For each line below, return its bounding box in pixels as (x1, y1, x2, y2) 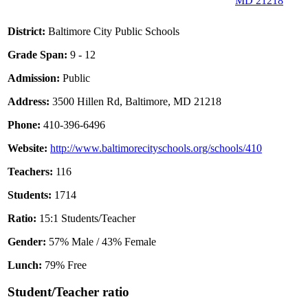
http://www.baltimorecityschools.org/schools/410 (50, 142, 262, 155)
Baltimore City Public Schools (45, 25, 179, 38)
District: (8, 25, 45, 38)
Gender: (8, 236, 46, 248)
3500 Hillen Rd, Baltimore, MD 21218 (49, 96, 221, 108)
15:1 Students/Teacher (36, 212, 135, 225)
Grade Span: (8, 49, 67, 61)
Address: (8, 96, 49, 108)
